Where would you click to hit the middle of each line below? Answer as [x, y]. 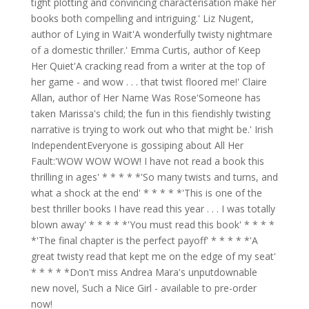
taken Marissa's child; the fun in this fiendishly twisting [150, 113]
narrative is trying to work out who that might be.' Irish [152, 129]
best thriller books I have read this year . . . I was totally [153, 208]
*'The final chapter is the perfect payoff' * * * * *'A [144, 240]
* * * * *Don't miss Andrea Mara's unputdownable [144, 272]
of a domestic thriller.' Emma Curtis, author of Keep [146, 50]
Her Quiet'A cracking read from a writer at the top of [148, 66]
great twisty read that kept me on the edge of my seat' [153, 256]
